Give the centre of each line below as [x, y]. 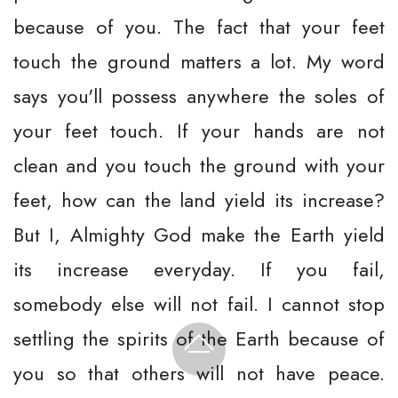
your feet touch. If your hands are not [199, 131]
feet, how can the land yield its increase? [199, 200]
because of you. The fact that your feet [199, 27]
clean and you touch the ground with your [199, 165]
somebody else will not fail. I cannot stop [199, 304]
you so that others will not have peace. [199, 373]
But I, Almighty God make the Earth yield [199, 235]
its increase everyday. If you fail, [199, 269]
